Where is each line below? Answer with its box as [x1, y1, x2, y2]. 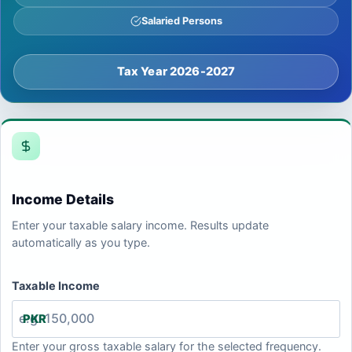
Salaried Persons [141, 15, 222, 27]
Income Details [12, 190, 114, 207]
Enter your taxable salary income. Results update [12, 218, 269, 232]
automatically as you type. [12, 235, 150, 249]
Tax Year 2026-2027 [116, 64, 236, 79]
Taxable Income [12, 278, 101, 292]
